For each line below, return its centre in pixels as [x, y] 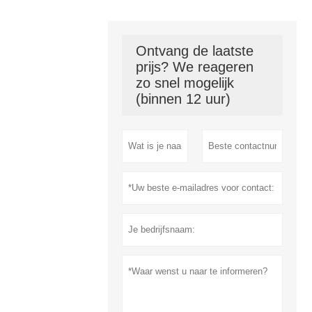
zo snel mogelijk [185, 83]
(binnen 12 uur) [183, 99]
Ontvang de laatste [194, 51]
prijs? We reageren [194, 67]
